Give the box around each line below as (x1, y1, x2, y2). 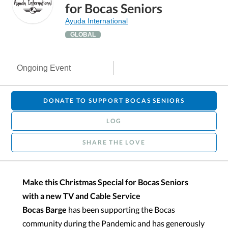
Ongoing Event (17, 63, 71, 72)
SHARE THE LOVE (82, 138, 146, 146)
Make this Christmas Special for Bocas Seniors (22, 177, 188, 187)
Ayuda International (65, 16, 128, 25)
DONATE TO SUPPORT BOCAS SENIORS (43, 96, 185, 104)
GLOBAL (70, 31, 96, 38)
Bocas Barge (22, 204, 67, 214)
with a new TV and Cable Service (22, 190, 140, 201)
